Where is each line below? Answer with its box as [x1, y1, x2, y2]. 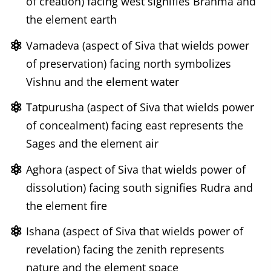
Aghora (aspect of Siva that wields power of [25, 162, 246, 177]
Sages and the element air [25, 136, 158, 151]
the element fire [25, 198, 107, 213]
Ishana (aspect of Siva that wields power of [25, 224, 243, 239]
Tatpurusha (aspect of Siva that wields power [25, 100, 254, 115]
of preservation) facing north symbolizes [25, 56, 231, 71]
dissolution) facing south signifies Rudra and [25, 180, 253, 195]
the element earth [25, 12, 117, 27]
